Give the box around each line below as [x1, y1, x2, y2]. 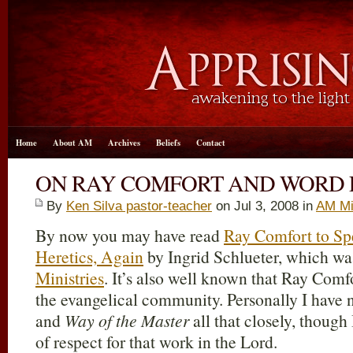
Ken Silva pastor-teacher [66, 198, 212, 214]
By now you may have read [35, 224, 224, 247]
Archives [108, 136, 140, 149]
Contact [196, 136, 225, 149]
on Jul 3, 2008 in [212, 198, 316, 214]
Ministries [35, 266, 104, 289]
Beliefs [156, 136, 180, 149]
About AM [53, 136, 92, 149]
